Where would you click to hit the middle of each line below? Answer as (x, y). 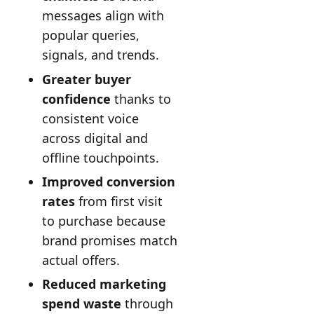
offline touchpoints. (100, 157)
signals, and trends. (100, 55)
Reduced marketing (104, 284)
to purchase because (103, 221)
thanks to (141, 98)
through (147, 304)
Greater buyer (86, 79)
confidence (76, 98)
